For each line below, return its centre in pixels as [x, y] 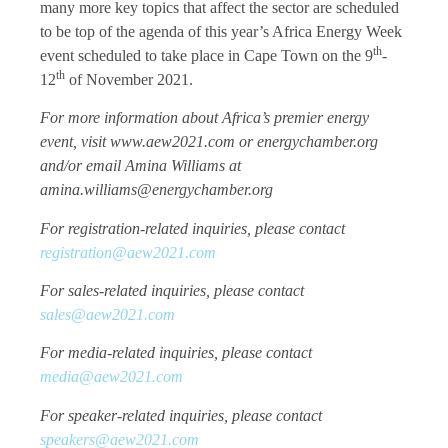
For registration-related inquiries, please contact [192, 228]
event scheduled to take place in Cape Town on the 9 [206, 55]
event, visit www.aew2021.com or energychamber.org [209, 142]
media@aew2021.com [111, 377]
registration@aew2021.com [128, 252]
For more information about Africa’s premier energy [204, 118]
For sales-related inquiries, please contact [172, 291]
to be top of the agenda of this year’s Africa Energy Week [221, 31]
